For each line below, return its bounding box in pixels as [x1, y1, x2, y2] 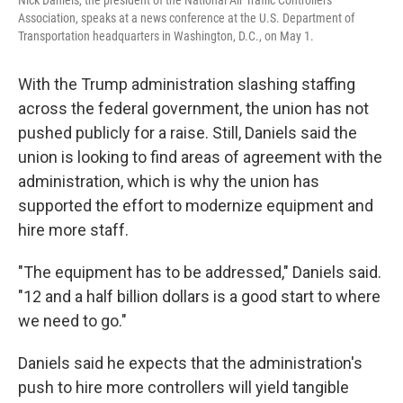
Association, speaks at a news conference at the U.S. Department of [18, 11, 354, 25]
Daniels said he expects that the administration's [18, 354, 363, 372]
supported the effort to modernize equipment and [18, 196, 373, 215]
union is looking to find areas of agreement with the [18, 148, 382, 166]
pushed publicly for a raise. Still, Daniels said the [18, 123, 357, 142]
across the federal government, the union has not [18, 99, 369, 118]
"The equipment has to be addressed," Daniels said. [18, 263, 381, 282]
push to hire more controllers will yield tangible [18, 378, 349, 397]
